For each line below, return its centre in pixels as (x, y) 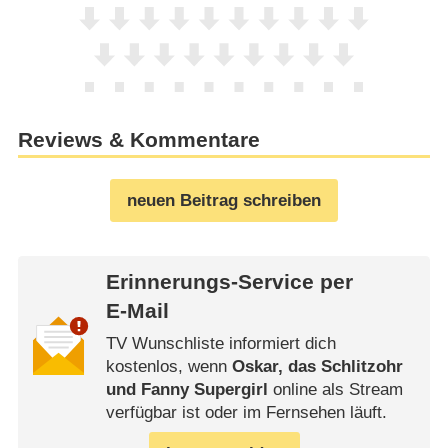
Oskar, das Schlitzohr (317, 366)
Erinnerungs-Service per (229, 282)
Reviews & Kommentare (138, 139)
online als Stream (335, 389)
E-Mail (137, 311)
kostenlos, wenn (168, 366)
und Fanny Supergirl (186, 389)
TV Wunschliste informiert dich (220, 343)
